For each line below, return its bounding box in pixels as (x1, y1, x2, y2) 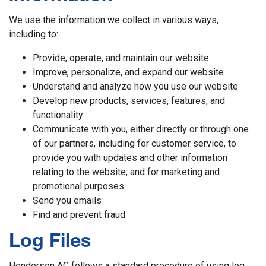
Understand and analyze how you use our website (33, 80, 238, 92)
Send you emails (33, 194, 102, 206)
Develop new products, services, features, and (33, 94, 225, 106)
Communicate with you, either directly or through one (33, 123, 249, 135)
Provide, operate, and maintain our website (33, 52, 209, 64)
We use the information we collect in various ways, (9, 14, 218, 26)
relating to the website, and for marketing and (33, 166, 220, 178)
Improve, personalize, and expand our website (33, 66, 224, 78)
